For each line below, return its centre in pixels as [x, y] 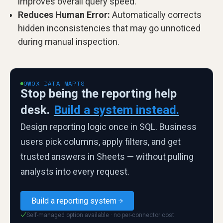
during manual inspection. [69, 42]
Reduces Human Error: [64, 15]
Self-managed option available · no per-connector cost [100, 215]
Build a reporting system [74, 201]
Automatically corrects [156, 15]
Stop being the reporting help [99, 94]
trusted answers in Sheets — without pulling [107, 157]
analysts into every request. [75, 171]
